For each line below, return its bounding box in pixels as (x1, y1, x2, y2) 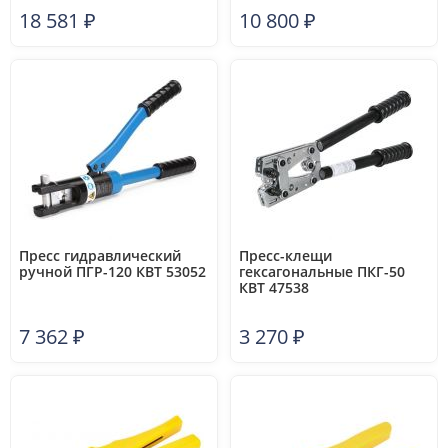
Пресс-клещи (239, 246, 332, 265)
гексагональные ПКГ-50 (239, 262, 405, 281)
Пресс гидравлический (19, 246, 181, 265)
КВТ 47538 (239, 278, 309, 297)
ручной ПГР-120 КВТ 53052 (19, 262, 206, 281)
